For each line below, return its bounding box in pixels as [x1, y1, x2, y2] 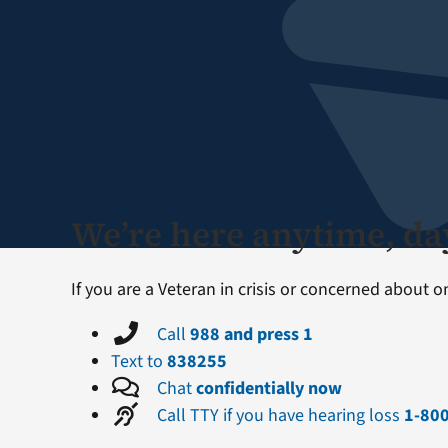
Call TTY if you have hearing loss [152, 403, 404, 429]
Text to [111, 349, 167, 375]
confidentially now [195, 376, 342, 402]
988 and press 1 [189, 322, 313, 348]
